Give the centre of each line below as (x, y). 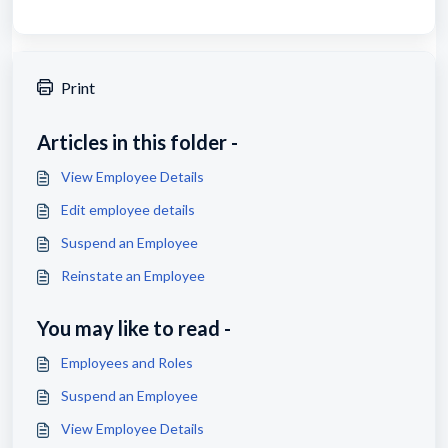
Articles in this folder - (137, 141)
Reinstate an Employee (133, 275)
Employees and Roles (127, 362)
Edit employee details (128, 209)
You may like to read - (134, 327)
